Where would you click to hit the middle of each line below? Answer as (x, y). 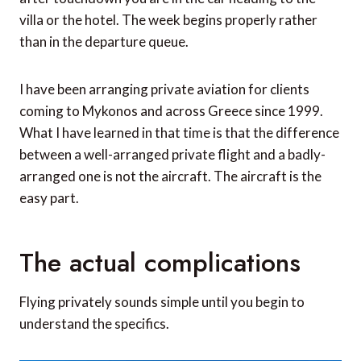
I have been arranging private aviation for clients (164, 89)
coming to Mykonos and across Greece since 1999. (171, 111)
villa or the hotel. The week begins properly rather (168, 20)
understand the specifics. (94, 324)
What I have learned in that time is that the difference (179, 133)
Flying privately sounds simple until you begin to (162, 302)
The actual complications (160, 263)
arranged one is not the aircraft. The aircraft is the (170, 176)
